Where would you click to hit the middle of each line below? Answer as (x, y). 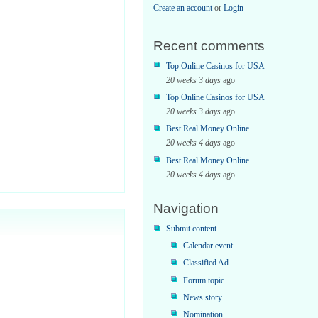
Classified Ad (206, 263)
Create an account (183, 7)
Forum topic (204, 280)
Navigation (186, 209)
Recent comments (209, 46)
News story (203, 297)
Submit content (191, 229)
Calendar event (208, 246)
